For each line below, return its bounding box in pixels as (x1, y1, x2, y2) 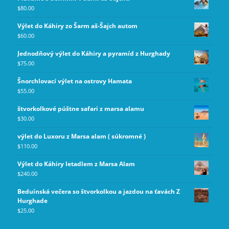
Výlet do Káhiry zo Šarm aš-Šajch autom (17, 21, 138, 30)
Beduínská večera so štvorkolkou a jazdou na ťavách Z (17, 187, 180, 196)
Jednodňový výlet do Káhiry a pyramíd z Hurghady (17, 49, 170, 58)
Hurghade (17, 196, 48, 205)
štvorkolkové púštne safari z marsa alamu (17, 104, 144, 113)
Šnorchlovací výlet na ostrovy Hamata (17, 76, 132, 85)
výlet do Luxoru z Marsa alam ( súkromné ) (17, 131, 146, 141)
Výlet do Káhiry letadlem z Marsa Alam (17, 159, 135, 168)
